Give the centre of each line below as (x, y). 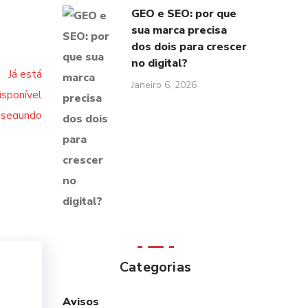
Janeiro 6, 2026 (164, 85)
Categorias (155, 267)
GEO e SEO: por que (184, 14)
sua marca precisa (179, 30)
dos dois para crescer (189, 47)
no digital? (159, 63)
